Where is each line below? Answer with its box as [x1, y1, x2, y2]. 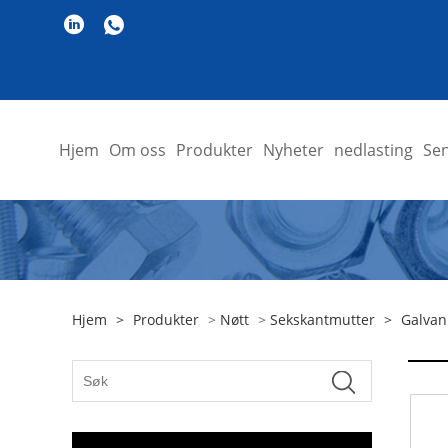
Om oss [108, 139, 166, 161]
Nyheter [262, 139, 324, 161]
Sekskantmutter [270, 310, 375, 329]
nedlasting [333, 139, 413, 161]
